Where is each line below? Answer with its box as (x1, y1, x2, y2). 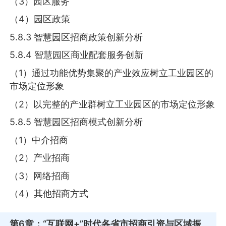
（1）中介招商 (10, 134, 69, 145)
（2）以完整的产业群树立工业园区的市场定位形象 (10, 98, 215, 109)
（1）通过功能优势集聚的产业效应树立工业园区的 (10, 67, 214, 78)
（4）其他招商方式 (10, 188, 89, 199)
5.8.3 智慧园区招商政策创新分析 (10, 31, 143, 42)
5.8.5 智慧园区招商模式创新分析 (10, 117, 143, 128)
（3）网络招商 (10, 170, 70, 181)
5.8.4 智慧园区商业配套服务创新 (10, 49, 144, 61)
